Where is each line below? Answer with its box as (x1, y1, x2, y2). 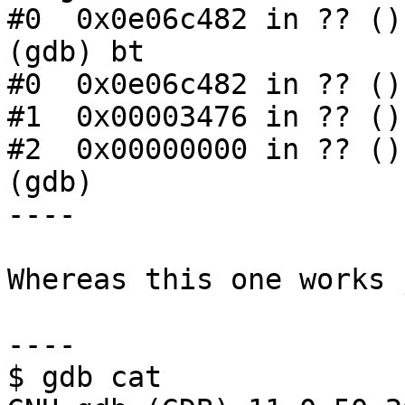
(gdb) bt (7, 35, 145, 69)
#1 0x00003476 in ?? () (7, 100, 402, 134)
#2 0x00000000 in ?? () (7, 133, 402, 166)
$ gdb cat (7, 361, 162, 394)
